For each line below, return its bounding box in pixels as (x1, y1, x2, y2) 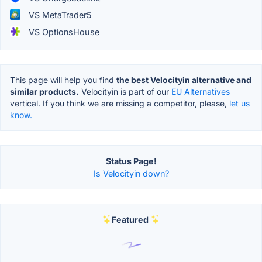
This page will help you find (10, 74, 116, 85)
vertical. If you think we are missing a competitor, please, (10, 98, 229, 108)
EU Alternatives (171, 86, 230, 96)
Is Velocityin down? (93, 168, 169, 178)
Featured (111, 214, 149, 225)
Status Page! (105, 156, 157, 166)
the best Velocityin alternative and (116, 74, 251, 85)
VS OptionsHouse (26, 26, 99, 37)
